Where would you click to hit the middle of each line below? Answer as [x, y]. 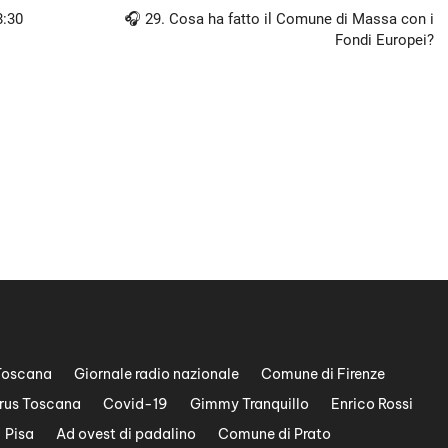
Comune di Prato [274, 433]
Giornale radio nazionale [156, 373]
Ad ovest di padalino [126, 433]
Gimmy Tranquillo [249, 403]
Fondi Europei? [385, 39]
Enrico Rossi [372, 403]
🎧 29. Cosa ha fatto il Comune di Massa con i [279, 18]
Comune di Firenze [323, 373]
